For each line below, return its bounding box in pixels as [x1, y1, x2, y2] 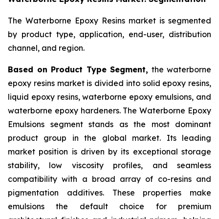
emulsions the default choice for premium [8, 201, 211, 212]
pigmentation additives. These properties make [8, 188, 211, 198]
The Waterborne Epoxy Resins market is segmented [8, 16, 211, 26]
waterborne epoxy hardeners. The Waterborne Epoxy [8, 106, 211, 116]
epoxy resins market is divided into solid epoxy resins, [8, 78, 211, 88]
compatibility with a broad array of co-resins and [8, 174, 211, 184]
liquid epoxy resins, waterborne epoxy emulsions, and [8, 92, 211, 102]
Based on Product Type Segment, [8, 65, 148, 75]
